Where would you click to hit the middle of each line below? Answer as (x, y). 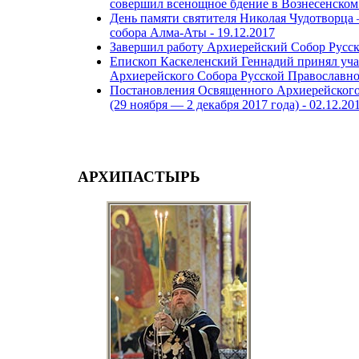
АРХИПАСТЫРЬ (139, 177)
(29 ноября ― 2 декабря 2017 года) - (210, 105)
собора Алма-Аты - (163, 33)
